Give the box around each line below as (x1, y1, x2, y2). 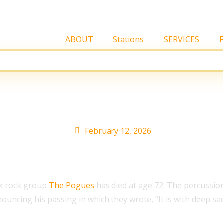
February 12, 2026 (84, 125, 151, 136)
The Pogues (49, 180, 94, 191)
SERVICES (164, 34, 199, 45)
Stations (113, 34, 144, 45)
